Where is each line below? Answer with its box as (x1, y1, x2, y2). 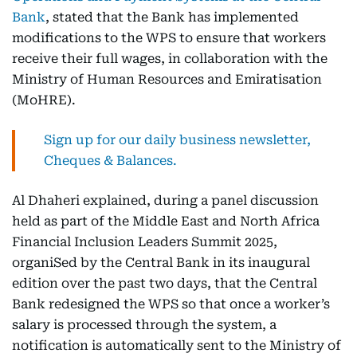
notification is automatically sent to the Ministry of (12, 338, 341, 353)
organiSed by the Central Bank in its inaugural (12, 255, 310, 270)
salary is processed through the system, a (12, 317, 277, 332)
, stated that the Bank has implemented (45, 10, 299, 25)
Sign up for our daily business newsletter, (44, 132, 311, 147)
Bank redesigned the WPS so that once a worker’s (12, 296, 330, 312)
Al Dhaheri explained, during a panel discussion (12, 193, 319, 208)
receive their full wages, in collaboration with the (12, 51, 328, 66)
